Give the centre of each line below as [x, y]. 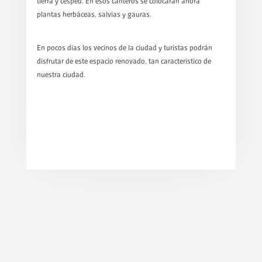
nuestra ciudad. [61, 75]
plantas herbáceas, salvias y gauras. [94, 15]
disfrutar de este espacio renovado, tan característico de [124, 61]
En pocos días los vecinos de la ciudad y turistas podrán [124, 48]
